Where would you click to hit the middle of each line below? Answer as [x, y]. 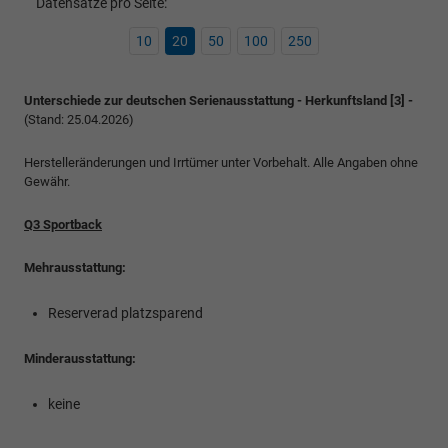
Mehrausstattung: [75, 268]
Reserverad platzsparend [125, 313]
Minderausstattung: [81, 359]
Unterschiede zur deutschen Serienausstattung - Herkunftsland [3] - [218, 101]
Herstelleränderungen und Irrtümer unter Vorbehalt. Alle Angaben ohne [221, 163]
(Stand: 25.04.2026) [79, 120]
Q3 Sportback [63, 225]
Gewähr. [47, 182]
